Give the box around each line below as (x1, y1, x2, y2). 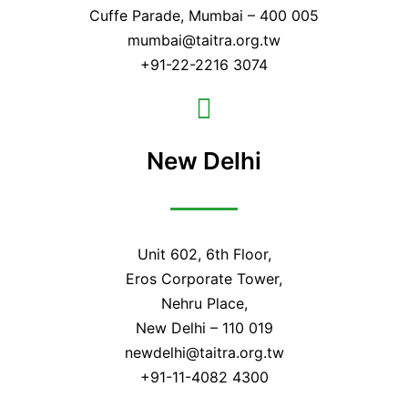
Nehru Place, (160, 294, 248, 313)
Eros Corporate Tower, (126, 270, 282, 289)
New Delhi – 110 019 (135, 319, 273, 338)
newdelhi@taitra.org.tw (124, 343, 284, 362)
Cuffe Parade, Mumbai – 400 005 (89, 5, 319, 25)
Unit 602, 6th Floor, (137, 245, 271, 264)
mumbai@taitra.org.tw (127, 30, 280, 49)
